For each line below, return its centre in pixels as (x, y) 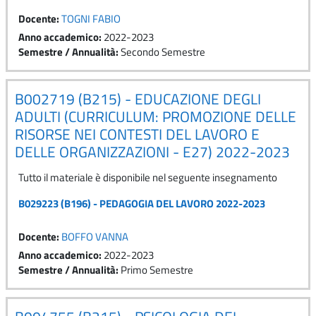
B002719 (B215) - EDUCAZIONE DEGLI (138, 98)
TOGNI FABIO (91, 18)
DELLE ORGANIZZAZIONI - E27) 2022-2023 (152, 151)
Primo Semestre (157, 269)
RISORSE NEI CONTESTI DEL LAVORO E (137, 134)
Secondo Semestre (163, 51)
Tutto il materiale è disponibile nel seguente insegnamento (148, 177)
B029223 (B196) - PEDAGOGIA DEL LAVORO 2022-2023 (142, 203)
